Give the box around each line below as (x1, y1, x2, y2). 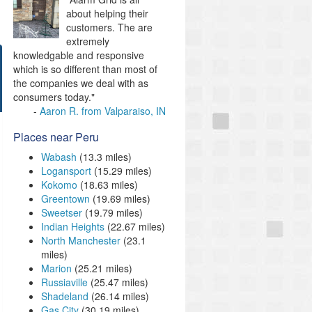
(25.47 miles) (88, 275, 148, 289)
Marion (41, 261, 72, 275)
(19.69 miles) (90, 192, 150, 205)
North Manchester (41, 233, 120, 247)
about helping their (65, 6, 148, 20)
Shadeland (41, 289, 88, 303)
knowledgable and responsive (13, 48, 144, 62)
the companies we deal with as (13, 76, 148, 90)
